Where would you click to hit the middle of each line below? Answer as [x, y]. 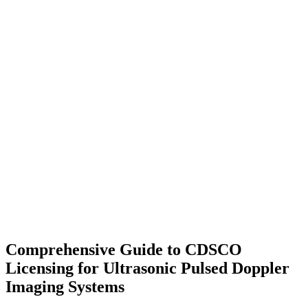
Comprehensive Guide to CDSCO [124, 250]
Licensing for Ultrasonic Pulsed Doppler [147, 268]
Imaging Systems [65, 287]
